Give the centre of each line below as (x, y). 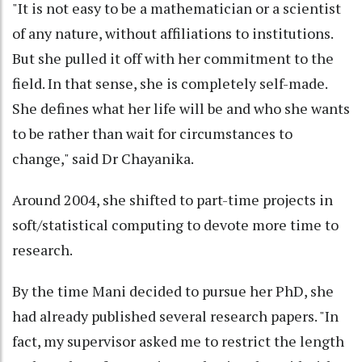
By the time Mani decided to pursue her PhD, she (173, 291)
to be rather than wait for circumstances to (152, 134)
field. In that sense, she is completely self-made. (170, 84)
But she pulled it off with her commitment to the (173, 59)
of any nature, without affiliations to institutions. (173, 34)
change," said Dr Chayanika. (103, 159)
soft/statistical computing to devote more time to (175, 225)
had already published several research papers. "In (175, 316)
